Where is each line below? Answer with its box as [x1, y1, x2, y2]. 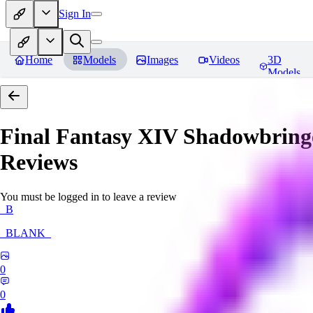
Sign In [59, 7, 91, 20]
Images [147, 54, 178, 66]
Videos [209, 54, 240, 66]
